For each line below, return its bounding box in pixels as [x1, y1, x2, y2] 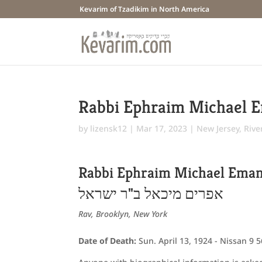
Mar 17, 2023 [136, 123, 188, 134]
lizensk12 [90, 123, 127, 134]
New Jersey [196, 123, 240, 134]
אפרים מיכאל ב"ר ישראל [78, 184, 224, 203]
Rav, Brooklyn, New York [78, 208, 168, 219]
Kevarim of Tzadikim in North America [80, 4, 210, 14]
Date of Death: [78, 235, 139, 246]
